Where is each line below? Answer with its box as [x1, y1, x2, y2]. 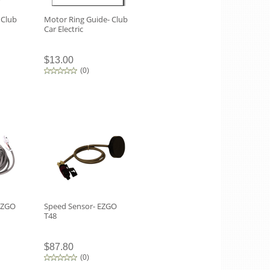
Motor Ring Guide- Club [44, 14, 128, 25]
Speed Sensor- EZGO [44, 201, 117, 212]
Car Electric [44, 24, 83, 34]
